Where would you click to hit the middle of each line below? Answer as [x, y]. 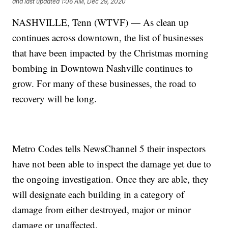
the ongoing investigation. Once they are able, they [111, 179]
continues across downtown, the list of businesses [108, 38]
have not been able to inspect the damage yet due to [112, 164]
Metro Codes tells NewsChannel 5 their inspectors [109, 149]
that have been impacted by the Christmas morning [111, 53]
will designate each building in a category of [98, 194]
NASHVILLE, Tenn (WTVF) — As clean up [101, 22]
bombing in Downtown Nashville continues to [103, 68]
